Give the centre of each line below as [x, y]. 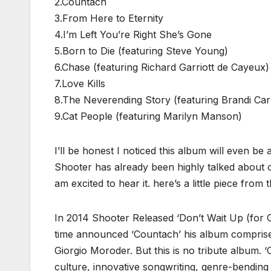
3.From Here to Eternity [109, 18]
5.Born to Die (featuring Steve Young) [141, 51]
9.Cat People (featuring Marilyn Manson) [148, 116]
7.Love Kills [80, 83]
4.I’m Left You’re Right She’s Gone [133, 34]
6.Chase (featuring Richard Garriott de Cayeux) [162, 67]
